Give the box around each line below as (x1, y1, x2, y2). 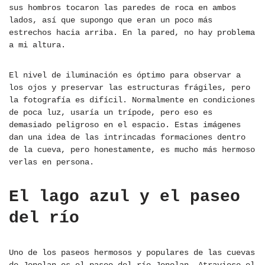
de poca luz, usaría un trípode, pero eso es (9, 108, 212, 118)
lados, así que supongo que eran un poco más (9, 15, 212, 25)
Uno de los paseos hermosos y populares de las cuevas (9, 248, 255, 258)
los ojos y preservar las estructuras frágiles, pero (9, 83, 250, 93)
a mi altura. (9, 40, 66, 50)
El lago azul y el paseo (9, 188, 240, 206)
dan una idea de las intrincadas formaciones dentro (9, 132, 245, 143)
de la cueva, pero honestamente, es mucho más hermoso (9, 145, 255, 155)
